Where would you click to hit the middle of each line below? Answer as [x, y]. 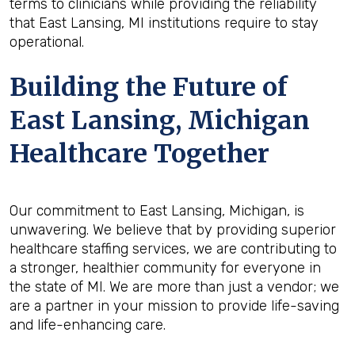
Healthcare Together [139, 154]
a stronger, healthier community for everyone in [165, 268]
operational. [47, 42]
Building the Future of [149, 87]
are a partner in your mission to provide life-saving [174, 306]
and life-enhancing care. [88, 325]
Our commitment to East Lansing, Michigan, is [157, 211]
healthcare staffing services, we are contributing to [173, 249]
